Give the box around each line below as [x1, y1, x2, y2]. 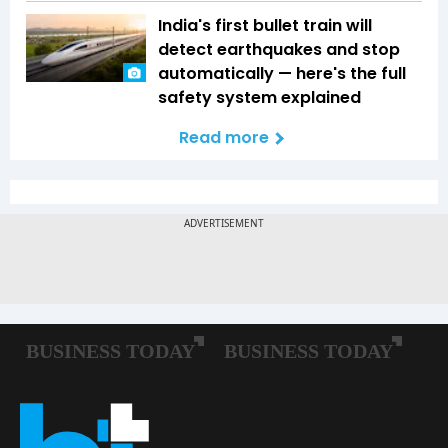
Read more [179, 126, 269, 150]
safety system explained [158, 86, 361, 110]
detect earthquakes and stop [158, 38, 400, 62]
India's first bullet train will [158, 14, 372, 38]
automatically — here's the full [158, 62, 406, 86]
